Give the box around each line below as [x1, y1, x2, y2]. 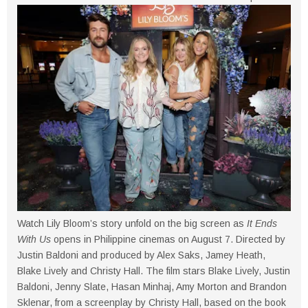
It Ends [247, 218, 277, 230]
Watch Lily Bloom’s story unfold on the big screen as [17, 218, 247, 230]
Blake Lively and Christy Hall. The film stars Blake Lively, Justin [17, 265, 290, 277]
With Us [17, 234, 51, 245]
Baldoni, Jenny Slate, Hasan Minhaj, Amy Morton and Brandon [17, 281, 287, 293]
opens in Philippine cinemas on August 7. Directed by [51, 234, 285, 245]
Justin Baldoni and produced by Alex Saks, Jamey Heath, [17, 250, 265, 261]
